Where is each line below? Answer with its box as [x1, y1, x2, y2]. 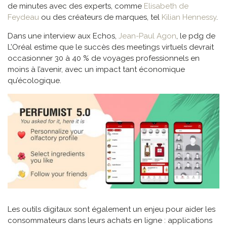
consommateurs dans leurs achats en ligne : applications [8, 216, 212, 225]
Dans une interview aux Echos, [8, 31, 119, 41]
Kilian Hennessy [162, 12, 216, 22]
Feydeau [8, 12, 39, 22]
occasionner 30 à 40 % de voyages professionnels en [8, 53, 200, 63]
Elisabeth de [144, 1, 188, 11]
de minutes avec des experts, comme [8, 1, 144, 11]
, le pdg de [176, 31, 215, 41]
